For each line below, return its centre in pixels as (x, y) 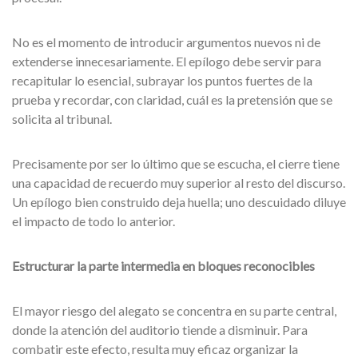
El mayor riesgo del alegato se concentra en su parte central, (174, 310)
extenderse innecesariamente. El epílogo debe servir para (167, 61)
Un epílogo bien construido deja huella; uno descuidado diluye (179, 202)
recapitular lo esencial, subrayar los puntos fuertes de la (162, 80)
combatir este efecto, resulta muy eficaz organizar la (155, 349)
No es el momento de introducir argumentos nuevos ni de (166, 42)
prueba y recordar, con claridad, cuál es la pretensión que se (172, 99)
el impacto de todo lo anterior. (93, 221)
